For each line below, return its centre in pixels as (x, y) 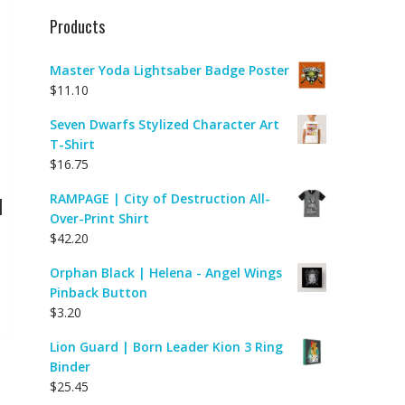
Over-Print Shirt (99, 218)
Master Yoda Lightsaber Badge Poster (170, 70)
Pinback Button (99, 292)
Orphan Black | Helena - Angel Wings (166, 273)
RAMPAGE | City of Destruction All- (160, 198)
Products (77, 26)
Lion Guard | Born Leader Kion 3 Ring (166, 347)
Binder (70, 367)
